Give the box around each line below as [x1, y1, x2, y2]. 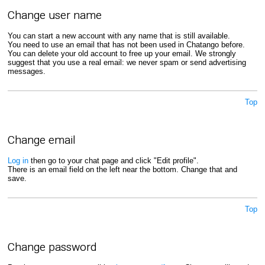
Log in [7, 156, 28, 165]
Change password [7, 240, 96, 254]
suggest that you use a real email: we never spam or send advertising [7, 57, 246, 67]
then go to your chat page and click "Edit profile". [28, 156, 199, 165]
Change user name [7, 8, 102, 22]
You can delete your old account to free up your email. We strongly [7, 49, 236, 58]
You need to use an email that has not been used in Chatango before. [7, 40, 245, 49]
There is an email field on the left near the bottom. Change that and [7, 164, 237, 174]
